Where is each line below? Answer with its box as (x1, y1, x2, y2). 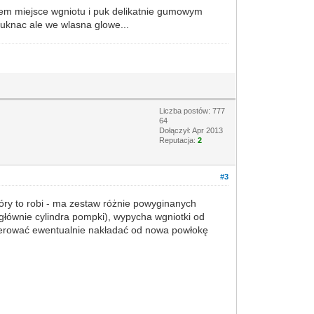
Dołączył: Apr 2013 (159, 125, 224, 135)
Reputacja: (159, 135, 198, 144)
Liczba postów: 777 (159, 106, 226, 115)
